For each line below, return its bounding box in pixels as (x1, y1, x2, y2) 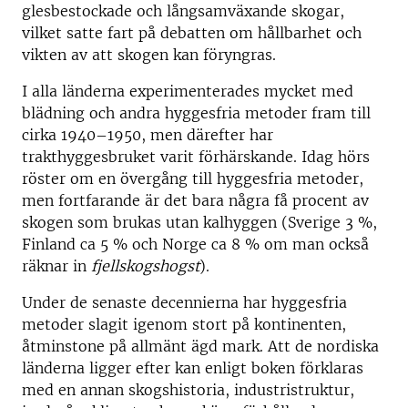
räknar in (22, 257, 91, 275)
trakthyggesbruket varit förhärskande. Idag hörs (22, 148, 370, 166)
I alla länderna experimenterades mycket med (22, 82, 353, 100)
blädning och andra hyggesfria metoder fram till (22, 104, 371, 122)
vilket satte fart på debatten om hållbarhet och (22, 24, 362, 42)
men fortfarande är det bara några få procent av (22, 191, 369, 209)
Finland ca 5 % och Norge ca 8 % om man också (22, 235, 369, 253)
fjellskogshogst (91, 257, 199, 275)
